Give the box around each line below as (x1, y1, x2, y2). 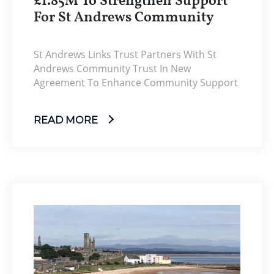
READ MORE (34, 114, 100, 127)
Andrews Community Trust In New (34, 62, 191, 76)
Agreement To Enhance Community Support (34, 76, 238, 90)
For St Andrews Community (34, 11, 214, 26)
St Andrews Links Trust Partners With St (34, 48, 217, 62)
